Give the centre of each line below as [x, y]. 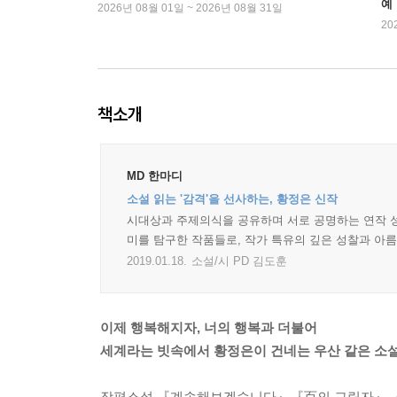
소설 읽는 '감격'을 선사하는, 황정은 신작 [232, 199]
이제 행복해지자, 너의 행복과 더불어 [209, 328]
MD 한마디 [155, 176]
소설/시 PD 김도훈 [239, 261]
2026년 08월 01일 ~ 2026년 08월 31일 [190, 8]
